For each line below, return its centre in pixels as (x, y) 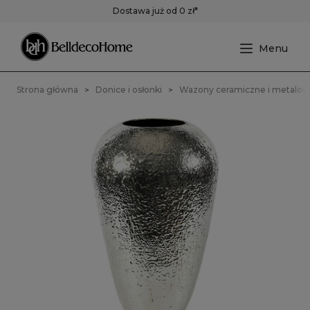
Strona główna (47, 90)
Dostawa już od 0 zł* (155, 11)
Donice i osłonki (129, 90)
